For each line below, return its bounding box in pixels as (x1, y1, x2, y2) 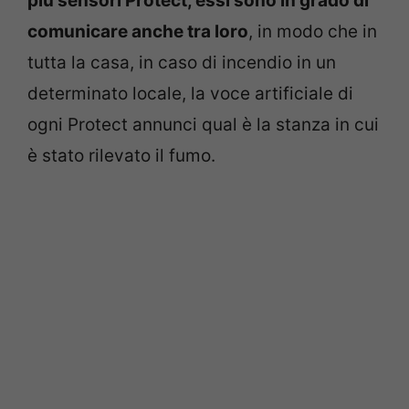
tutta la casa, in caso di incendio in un (27, 51, 336, 73)
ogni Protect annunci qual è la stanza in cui (27, 113, 379, 135)
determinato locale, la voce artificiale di (27, 82, 353, 104)
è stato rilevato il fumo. (27, 144, 215, 166)
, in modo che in (248, 20, 377, 42)
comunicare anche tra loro (27, 20, 248, 42)
